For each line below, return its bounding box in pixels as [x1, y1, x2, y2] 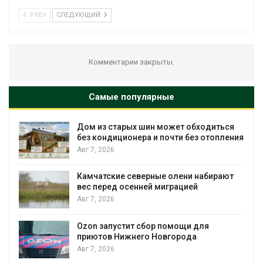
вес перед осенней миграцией [77, 182, 198, 192]
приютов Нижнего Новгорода [77, 231, 197, 241]
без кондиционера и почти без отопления [77, 132, 244, 142]
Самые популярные [89, 91, 174, 102]
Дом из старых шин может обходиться [77, 122, 234, 131]
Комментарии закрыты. [89, 57, 174, 66]
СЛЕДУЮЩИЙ [56, 11, 102, 19]
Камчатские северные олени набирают [77, 171, 234, 181]
